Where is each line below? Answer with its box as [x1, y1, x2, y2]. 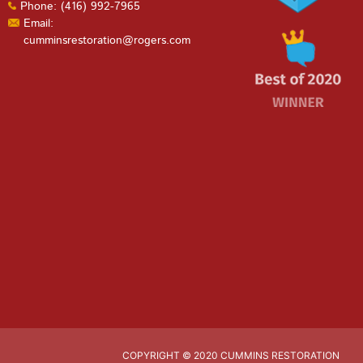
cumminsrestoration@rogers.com [23, 32, 190, 49]
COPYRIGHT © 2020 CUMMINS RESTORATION [122, 348, 340, 361]
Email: [23, 15, 53, 32]
